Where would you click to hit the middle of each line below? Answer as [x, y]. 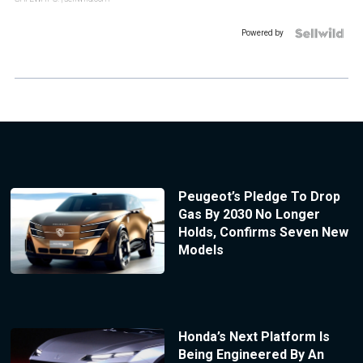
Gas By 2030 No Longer [249, 214]
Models [201, 250]
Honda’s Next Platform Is [254, 337]
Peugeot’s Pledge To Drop [259, 196]
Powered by [263, 32]
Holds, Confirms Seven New [263, 232]
